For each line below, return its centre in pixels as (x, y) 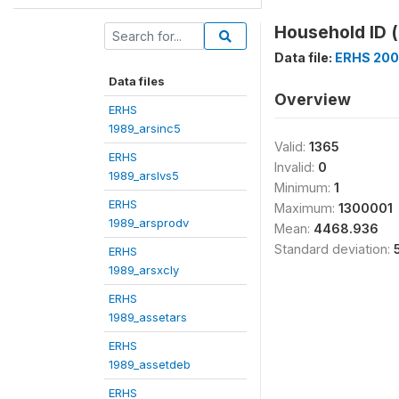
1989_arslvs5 (144, 175)
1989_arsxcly (144, 269)
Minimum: (304, 187)
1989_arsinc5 (145, 128)
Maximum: (306, 208)
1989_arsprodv (149, 222)
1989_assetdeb (150, 364)
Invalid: (296, 167)
